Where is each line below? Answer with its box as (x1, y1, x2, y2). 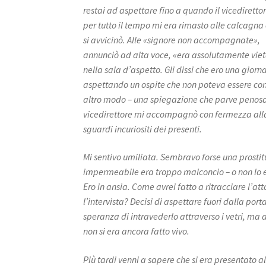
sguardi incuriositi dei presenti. (83, 122, 202, 135)
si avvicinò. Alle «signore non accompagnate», (83, 33, 261, 46)
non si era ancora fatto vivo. (83, 225, 190, 237)
